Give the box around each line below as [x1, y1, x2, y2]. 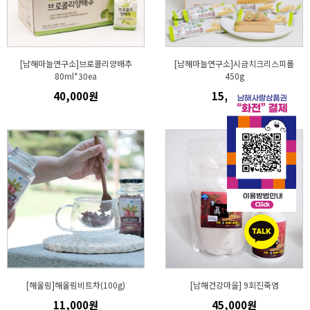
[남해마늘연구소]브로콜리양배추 [19, 57, 132, 69]
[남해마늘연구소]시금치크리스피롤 [174, 57, 294, 69]
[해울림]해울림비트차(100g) [26, 279, 125, 291]
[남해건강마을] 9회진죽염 [190, 279, 279, 291]
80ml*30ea [55, 70, 97, 82]
